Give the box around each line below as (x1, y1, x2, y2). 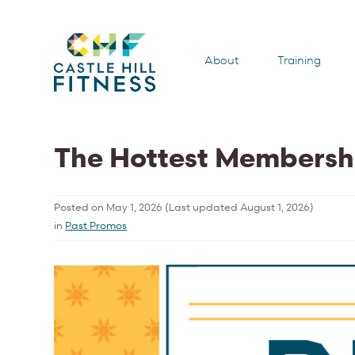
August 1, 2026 (240, 199, 311, 214)
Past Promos (65, 217, 128, 232)
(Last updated (162, 199, 241, 214)
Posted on (54, 199, 107, 214)
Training (277, 53, 322, 67)
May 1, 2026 (106, 199, 163, 214)
